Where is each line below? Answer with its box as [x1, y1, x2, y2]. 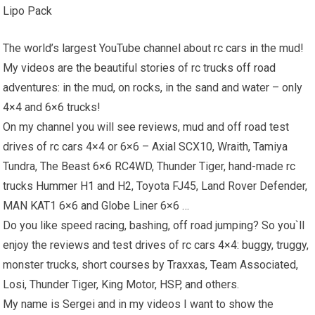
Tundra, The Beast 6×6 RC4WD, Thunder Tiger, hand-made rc [3, 160, 296, 173]
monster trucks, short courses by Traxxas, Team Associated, [3, 258, 299, 271]
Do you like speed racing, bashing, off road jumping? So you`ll [3, 219, 305, 232]
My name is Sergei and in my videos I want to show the [3, 297, 274, 311]
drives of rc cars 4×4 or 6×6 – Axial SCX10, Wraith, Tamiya [3, 140, 288, 153]
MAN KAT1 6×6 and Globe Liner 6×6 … [3, 199, 190, 212]
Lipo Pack [3, 4, 53, 18]
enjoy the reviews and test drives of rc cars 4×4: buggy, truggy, [3, 238, 309, 252]
